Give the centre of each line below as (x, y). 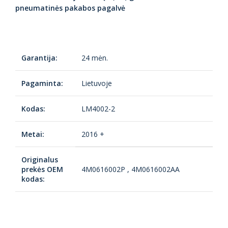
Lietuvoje (97, 83)
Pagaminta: (42, 83)
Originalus (40, 160)
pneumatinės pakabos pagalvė (70, 8)
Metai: (33, 134)
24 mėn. (95, 58)
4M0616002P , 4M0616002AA (131, 169)
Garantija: (39, 58)
